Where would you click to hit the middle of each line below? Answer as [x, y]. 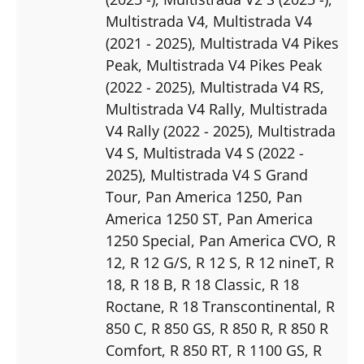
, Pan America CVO [255, 240]
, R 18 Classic [217, 284]
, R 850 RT [195, 350]
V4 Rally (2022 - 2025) [178, 130]
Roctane [133, 306]
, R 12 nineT [277, 262]
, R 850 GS [177, 328]
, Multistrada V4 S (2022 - [219, 152]
